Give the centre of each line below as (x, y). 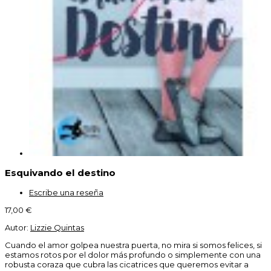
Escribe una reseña (66, 193)
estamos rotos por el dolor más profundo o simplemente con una (133, 255)
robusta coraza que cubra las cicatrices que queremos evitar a (127, 265)
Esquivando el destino (60, 173)
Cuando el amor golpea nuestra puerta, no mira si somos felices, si (133, 245)
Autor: (18, 228)
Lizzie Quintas (57, 228)
